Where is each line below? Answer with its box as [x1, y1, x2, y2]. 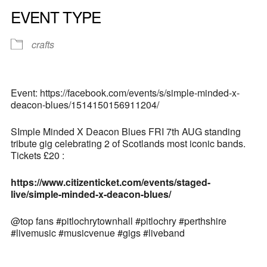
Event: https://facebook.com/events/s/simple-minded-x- [10, 85, 240, 100]
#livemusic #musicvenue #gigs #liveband [10, 225, 185, 240]
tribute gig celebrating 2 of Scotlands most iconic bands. [10, 136, 246, 150]
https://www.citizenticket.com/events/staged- [10, 175, 210, 189]
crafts [31, 37, 54, 51]
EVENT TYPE [10, 5, 101, 27]
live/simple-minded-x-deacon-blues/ [10, 187, 171, 201]
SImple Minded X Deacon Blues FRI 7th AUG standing [10, 124, 241, 138]
